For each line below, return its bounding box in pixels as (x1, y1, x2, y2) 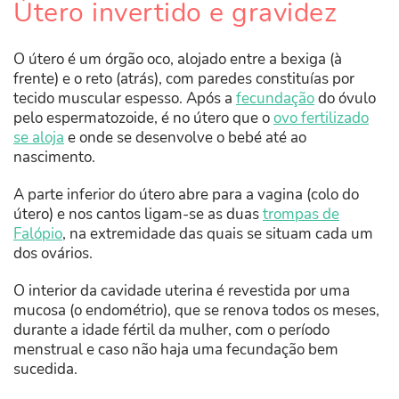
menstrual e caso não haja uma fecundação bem (13, 339, 338, 361)
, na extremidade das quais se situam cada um (62, 224, 373, 245)
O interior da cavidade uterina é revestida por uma (13, 281, 350, 302)
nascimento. (13, 147, 95, 168)
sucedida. (13, 359, 77, 380)
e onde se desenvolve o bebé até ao (64, 127, 306, 149)
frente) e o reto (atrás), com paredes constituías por (13, 69, 354, 90)
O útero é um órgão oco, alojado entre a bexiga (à (13, 49, 342, 70)
